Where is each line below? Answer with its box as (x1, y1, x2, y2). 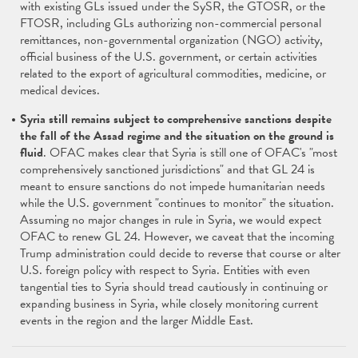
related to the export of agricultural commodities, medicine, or (20, 64, 326, 83)
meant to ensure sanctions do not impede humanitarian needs (20, 177, 325, 196)
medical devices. (20, 81, 100, 100)
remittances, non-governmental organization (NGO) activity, (20, 30, 323, 50)
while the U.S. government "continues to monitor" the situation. (20, 193, 334, 213)
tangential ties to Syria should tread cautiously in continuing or (20, 277, 328, 296)
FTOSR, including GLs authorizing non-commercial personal (20, 14, 321, 33)
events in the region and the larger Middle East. (20, 311, 253, 330)
